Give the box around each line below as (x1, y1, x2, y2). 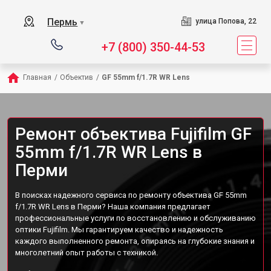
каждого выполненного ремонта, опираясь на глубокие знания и (15, 237, 255, 246)
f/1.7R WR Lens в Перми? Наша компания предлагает (15, 202, 211, 211)
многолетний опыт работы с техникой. (15, 248, 158, 257)
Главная (23, 73, 51, 82)
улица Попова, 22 (195, 17, 256, 25)
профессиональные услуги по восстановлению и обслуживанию (15, 214, 256, 223)
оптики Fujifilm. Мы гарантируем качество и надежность (15, 225, 223, 234)
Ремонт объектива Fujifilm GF (15, 124, 252, 144)
